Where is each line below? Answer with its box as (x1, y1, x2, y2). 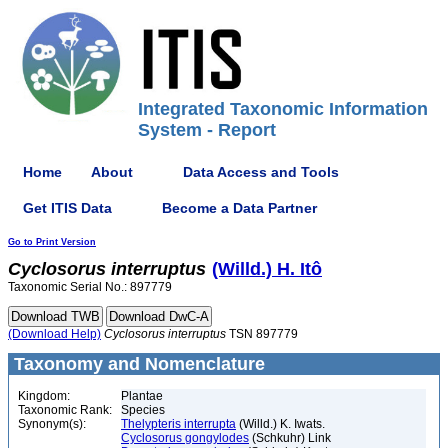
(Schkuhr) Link (249, 431, 331, 445)
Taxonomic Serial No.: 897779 (8, 280, 172, 294)
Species (121, 403, 165, 417)
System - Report (138, 120, 276, 140)
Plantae (121, 389, 163, 403)
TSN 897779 (226, 327, 298, 341)
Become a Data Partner (162, 199, 317, 216)
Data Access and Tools (183, 163, 339, 180)
